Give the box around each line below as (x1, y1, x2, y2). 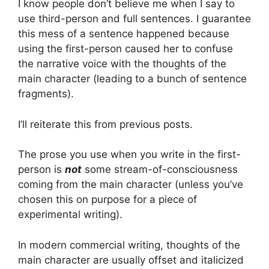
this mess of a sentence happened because (18, 28, 229, 40)
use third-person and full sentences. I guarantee (18, 13, 251, 25)
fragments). (18, 88, 74, 100)
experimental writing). (18, 208, 122, 221)
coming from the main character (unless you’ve (18, 178, 243, 191)
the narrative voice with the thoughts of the (18, 58, 226, 70)
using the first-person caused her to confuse (18, 43, 233, 55)
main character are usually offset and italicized (18, 253, 244, 266)
